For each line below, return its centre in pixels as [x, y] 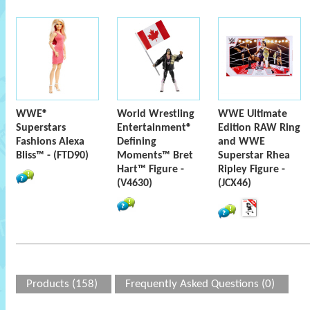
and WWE [241, 142]
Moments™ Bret [155, 156]
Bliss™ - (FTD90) [52, 156]
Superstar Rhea [254, 156]
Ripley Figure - [252, 170]
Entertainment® [154, 128]
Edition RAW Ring [259, 128]
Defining [137, 142]
